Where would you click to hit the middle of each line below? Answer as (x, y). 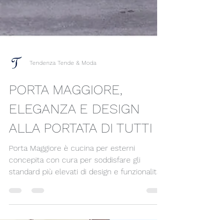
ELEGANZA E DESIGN (74, 197)
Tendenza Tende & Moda (63, 151)
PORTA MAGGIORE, (66, 178)
